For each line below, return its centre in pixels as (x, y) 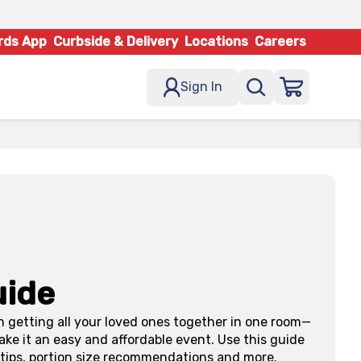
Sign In (201, 87)
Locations (216, 41)
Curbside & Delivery (116, 41)
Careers (280, 41)
